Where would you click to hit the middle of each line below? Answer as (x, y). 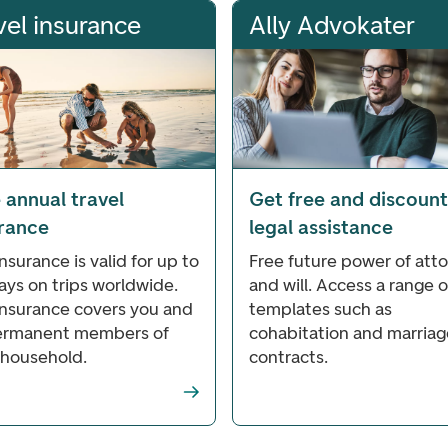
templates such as (320, 308)
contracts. (288, 356)
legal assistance (321, 226)
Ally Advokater (332, 24)
